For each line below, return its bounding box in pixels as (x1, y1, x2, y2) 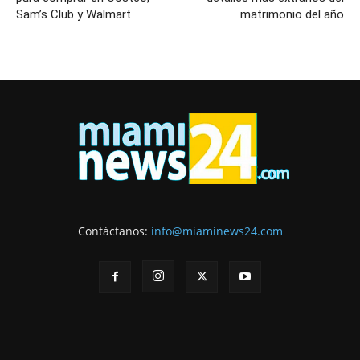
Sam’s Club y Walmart (16, 7, 131, 22)
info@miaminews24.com (150, 223, 283, 239)
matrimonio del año (240, 7, 344, 22)
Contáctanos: (77, 223, 151, 239)
